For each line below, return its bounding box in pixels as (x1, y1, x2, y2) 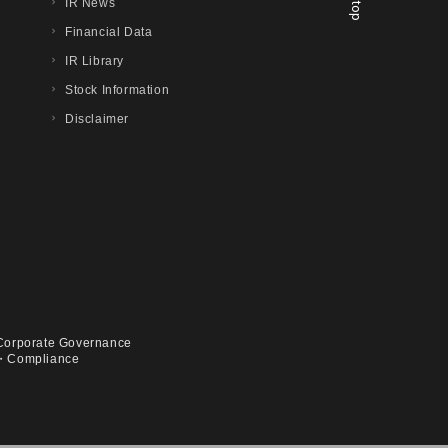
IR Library (64, 54, 124, 68)
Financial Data (64, 25, 153, 39)
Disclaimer (64, 112, 129, 126)
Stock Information (64, 83, 170, 97)
